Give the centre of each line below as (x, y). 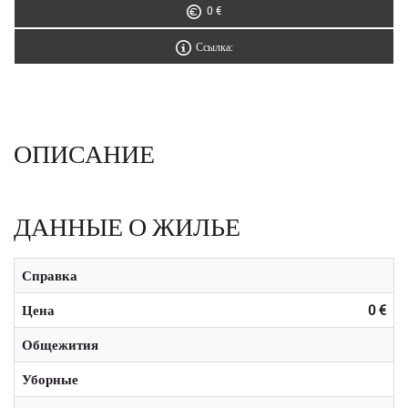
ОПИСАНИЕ (84, 153)
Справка (50, 275)
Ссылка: (214, 46)
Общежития (60, 344)
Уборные (50, 378)
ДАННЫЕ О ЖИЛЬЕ (127, 225)
